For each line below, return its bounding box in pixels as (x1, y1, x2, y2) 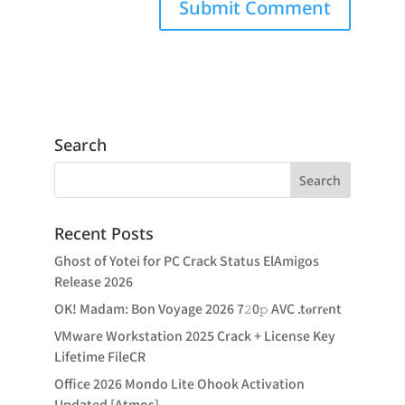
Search (53, 134, 107, 155)
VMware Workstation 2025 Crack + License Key (53, 326, 335, 344)
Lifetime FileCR (53, 347, 146, 365)
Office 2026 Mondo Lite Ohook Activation (53, 374, 305, 392)
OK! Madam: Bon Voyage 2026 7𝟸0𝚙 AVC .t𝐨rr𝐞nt (53, 299, 342, 317)
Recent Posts (53, 222, 154, 244)
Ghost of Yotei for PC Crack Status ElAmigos (53, 251, 319, 269)
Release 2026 (53, 272, 133, 290)
